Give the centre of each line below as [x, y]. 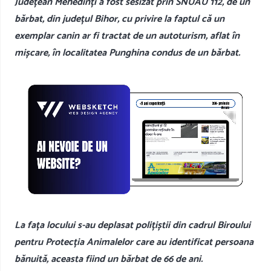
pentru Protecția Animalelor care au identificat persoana [134, 242]
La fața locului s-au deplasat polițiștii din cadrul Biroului [132, 225]
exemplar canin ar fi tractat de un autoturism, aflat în [127, 36]
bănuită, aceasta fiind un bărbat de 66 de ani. [109, 259]
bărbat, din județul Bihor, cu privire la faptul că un [119, 19]
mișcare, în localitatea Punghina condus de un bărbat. [127, 53]
